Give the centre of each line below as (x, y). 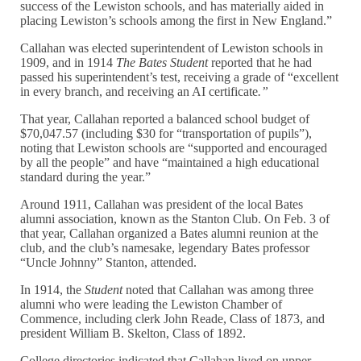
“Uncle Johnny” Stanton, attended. (109, 263)
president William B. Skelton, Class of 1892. (133, 334)
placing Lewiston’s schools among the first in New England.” (176, 21)
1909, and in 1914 (68, 63)
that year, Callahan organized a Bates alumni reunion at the (170, 234)
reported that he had (262, 63)
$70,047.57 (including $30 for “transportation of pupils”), (166, 134)
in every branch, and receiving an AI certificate (139, 92)
